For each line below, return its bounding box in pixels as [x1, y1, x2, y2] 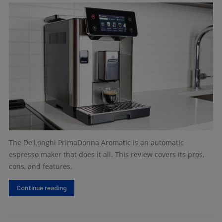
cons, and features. [9, 161, 72, 171]
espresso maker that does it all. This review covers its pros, [9, 149, 204, 159]
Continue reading [16, 184, 67, 192]
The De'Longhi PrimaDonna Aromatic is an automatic [9, 137, 184, 147]
